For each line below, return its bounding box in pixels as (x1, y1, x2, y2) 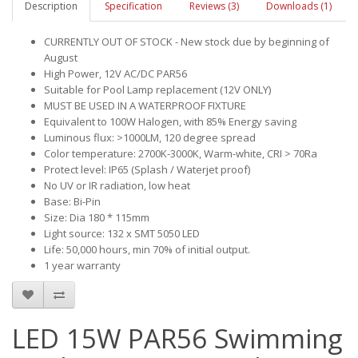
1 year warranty (44, 258, 121, 272)
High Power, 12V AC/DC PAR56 (44, 66, 187, 81)
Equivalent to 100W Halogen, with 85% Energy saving (44, 114, 296, 129)
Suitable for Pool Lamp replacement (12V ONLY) (44, 82, 271, 97)
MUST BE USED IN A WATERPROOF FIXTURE (44, 98, 246, 113)
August (44, 50, 78, 65)
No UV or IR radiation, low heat (44, 178, 190, 193)
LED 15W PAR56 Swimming (12, 320, 342, 356)
